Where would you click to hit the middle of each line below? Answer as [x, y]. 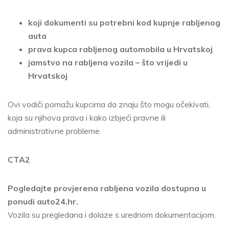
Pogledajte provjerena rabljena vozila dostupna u [107, 188]
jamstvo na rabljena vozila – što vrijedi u [108, 63]
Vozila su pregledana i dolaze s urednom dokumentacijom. [112, 215]
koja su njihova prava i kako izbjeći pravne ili [87, 118]
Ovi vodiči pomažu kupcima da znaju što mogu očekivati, [109, 105]
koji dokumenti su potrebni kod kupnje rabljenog [124, 23]
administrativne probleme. [54, 131]
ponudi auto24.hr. [43, 202]
